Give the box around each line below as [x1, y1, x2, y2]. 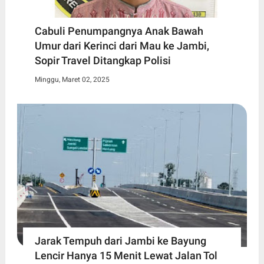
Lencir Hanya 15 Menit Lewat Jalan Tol [34, 249, 217, 262]
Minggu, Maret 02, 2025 [34, 75, 110, 84]
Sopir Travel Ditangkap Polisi [34, 54, 171, 67]
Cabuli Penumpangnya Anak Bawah [34, 24, 203, 37]
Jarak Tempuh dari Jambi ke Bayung [34, 235, 206, 247]
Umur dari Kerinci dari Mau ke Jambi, [34, 39, 209, 52]
